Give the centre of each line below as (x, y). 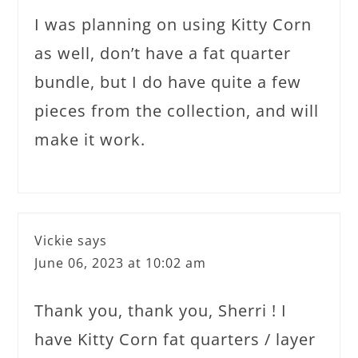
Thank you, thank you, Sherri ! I (161, 310)
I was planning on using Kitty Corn (173, 24)
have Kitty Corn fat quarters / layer (175, 339)
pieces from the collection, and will (177, 111)
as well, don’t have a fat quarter (163, 53)
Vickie (54, 241)
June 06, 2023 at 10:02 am (121, 263)
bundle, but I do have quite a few (168, 82)
